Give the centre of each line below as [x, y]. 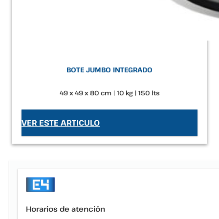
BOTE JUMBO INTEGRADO [109, 69]
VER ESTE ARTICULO [61, 122]
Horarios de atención [66, 209]
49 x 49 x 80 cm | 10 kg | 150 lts [109, 93]
